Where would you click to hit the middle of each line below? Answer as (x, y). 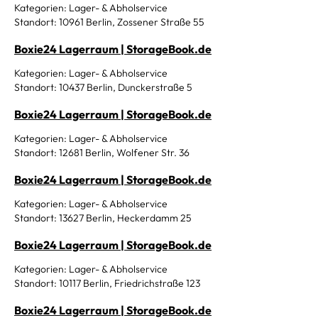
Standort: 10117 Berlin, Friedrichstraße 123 (107, 283)
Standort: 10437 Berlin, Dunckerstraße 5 (103, 87)
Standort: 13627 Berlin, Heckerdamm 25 (103, 218)
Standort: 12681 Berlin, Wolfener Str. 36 (102, 153)
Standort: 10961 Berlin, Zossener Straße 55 (109, 22)
